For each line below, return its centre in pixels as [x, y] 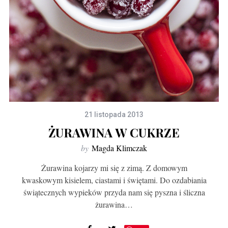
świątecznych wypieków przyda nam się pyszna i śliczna [114, 192]
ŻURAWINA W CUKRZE [114, 132]
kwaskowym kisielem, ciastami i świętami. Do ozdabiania [114, 180]
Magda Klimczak [119, 148]
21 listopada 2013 [114, 114]
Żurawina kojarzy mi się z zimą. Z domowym [114, 167]
